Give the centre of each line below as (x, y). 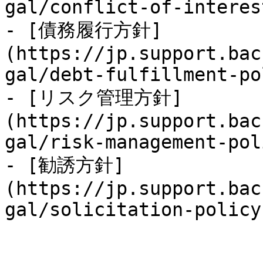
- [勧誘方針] (65, 165)
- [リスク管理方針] (94, 97)
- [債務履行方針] (83, 30)
